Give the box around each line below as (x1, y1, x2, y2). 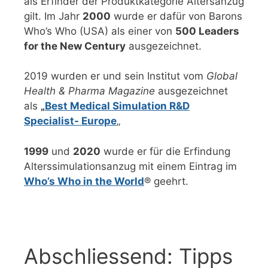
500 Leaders (175, 25, 239, 37)
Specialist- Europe (24, 115, 117, 127)
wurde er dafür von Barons (111, 10, 242, 22)
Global (206, 70, 237, 83)
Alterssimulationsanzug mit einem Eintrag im (24, 160, 237, 172)
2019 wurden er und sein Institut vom (24, 70, 206, 83)
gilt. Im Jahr (24, 10, 83, 22)
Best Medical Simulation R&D (45, 100, 190, 112)
